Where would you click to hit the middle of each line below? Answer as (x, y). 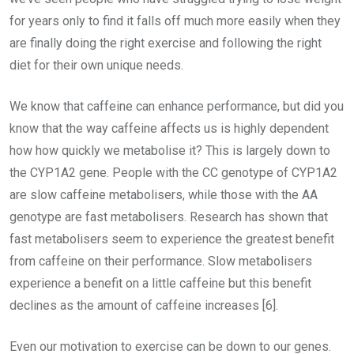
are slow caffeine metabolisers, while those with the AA (164, 195)
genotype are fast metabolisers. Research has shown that (169, 217)
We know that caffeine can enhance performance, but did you (177, 107)
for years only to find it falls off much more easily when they (175, 21)
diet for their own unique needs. (96, 66)
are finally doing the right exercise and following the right (166, 43)
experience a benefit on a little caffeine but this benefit (160, 284)
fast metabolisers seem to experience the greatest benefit (172, 239)
